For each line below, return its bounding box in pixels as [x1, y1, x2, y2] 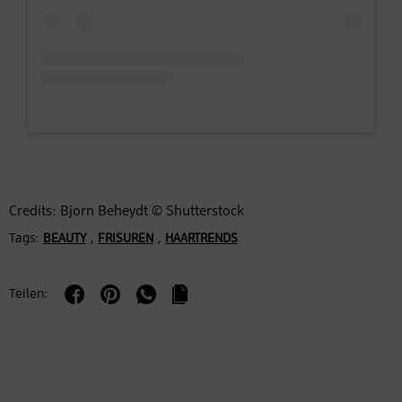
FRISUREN [98, 232, 153, 246]
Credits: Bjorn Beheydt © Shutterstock [9, 205, 244, 220]
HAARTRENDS [165, 232, 238, 246]
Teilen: [9, 287, 48, 301]
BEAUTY [43, 232, 86, 246]
